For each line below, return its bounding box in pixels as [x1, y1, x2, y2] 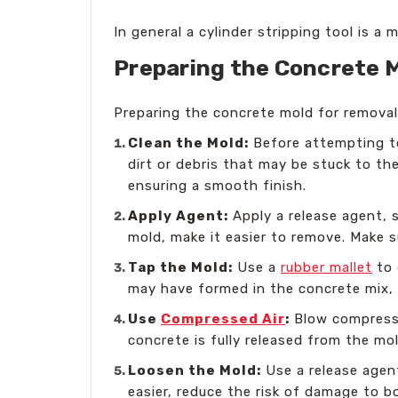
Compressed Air [161, 310, 286, 327]
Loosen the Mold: [128, 362, 262, 378]
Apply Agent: [128, 207, 229, 224]
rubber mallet [281, 259, 373, 275]
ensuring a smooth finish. [128, 177, 307, 194]
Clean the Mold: [128, 134, 250, 151]
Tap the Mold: [128, 259, 234, 275]
